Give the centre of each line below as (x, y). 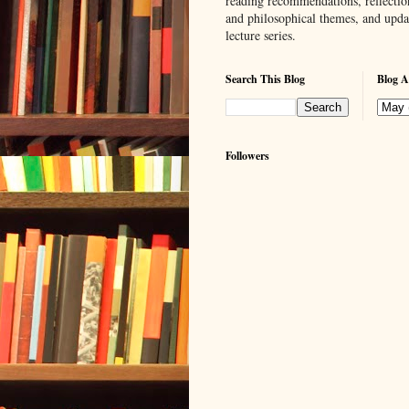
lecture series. (261, 35)
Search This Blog (265, 79)
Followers (247, 156)
